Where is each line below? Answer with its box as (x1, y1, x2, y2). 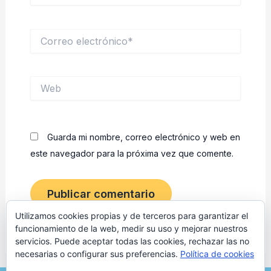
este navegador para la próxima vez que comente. (30, 148, 233, 159)
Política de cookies (180, 249, 254, 259)
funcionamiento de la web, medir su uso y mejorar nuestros (15, 223, 247, 233)
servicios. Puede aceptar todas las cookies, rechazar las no (15, 236, 249, 246)
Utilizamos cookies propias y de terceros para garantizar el (15, 211, 248, 221)
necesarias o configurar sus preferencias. (15, 249, 180, 259)
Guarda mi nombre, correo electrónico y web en (47, 132, 240, 143)
